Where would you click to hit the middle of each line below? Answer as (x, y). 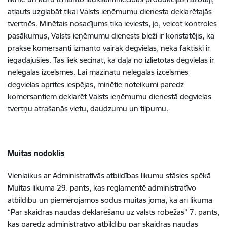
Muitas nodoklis (36, 153)
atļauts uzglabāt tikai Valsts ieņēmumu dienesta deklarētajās (110, 11)
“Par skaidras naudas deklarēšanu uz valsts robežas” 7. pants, (113, 212)
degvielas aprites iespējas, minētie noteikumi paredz (96, 84)
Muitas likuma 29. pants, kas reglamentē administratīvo (102, 188)
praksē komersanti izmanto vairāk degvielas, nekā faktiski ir (109, 48)
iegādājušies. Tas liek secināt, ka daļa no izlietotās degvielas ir (111, 60)
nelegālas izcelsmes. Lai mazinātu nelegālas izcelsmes (98, 72)
